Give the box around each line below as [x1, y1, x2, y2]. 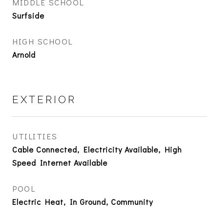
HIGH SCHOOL [12, 36, 73, 47]
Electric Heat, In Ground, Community [12, 197, 153, 207]
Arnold [12, 49, 36, 60]
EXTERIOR [12, 93, 76, 106]
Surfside [12, 10, 44, 21]
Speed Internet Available [12, 157, 108, 168]
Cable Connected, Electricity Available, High [12, 144, 182, 155]
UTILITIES [12, 131, 58, 142]
